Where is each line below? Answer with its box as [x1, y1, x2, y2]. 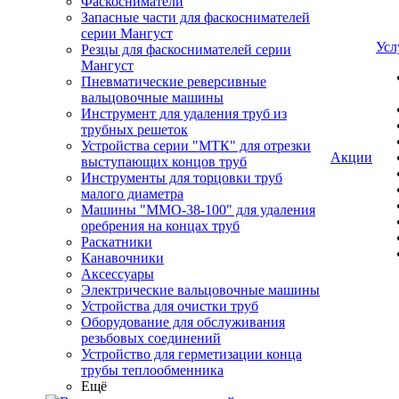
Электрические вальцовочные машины [81, 282, 320, 297]
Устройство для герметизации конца [81, 346, 302, 362]
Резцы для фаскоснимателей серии [81, 42, 291, 57]
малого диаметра [81, 186, 183, 201]
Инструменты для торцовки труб [81, 170, 282, 185]
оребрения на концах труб [81, 218, 240, 233]
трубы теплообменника [81, 362, 224, 378]
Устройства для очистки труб [81, 298, 258, 313]
